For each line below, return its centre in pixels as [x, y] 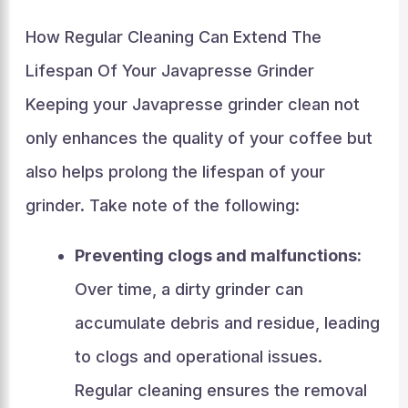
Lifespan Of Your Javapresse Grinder [169, 71]
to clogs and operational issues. [198, 357]
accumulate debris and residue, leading [227, 323]
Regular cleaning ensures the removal [220, 390]
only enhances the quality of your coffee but [199, 138]
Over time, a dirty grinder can [189, 289]
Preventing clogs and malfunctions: [218, 255]
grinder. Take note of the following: [162, 205]
